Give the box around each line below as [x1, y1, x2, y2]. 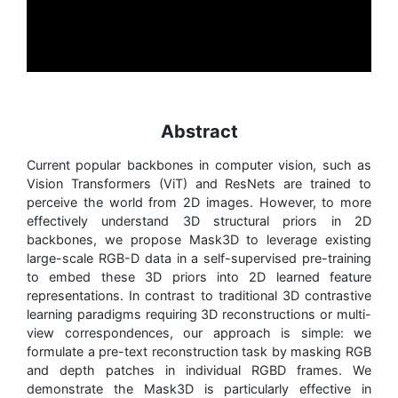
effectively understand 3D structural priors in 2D [27, 213, 371, 229]
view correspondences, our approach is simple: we [27, 325, 371, 341]
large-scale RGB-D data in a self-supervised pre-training [27, 251, 371, 267]
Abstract [160, 121, 238, 143]
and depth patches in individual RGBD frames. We [27, 362, 371, 378]
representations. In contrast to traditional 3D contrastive [27, 288, 371, 304]
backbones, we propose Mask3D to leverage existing [27, 232, 371, 248]
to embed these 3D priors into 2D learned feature [27, 269, 371, 285]
